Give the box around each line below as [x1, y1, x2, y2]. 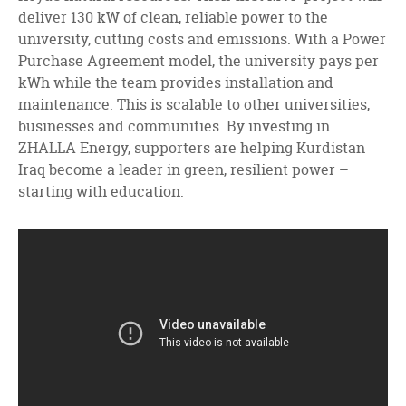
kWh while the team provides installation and [18, 72, 333, 92]
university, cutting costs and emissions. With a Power [18, 29, 386, 49]
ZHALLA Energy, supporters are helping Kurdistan [18, 138, 365, 158]
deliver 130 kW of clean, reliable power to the [18, 7, 328, 27]
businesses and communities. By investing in [18, 116, 330, 136]
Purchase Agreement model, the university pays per [18, 51, 379, 71]
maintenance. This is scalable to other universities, [18, 94, 370, 114]
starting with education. [18, 181, 184, 201]
